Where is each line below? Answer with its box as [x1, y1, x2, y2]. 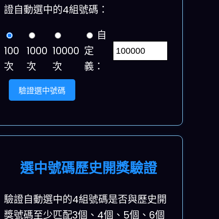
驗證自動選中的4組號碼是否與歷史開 [4, 193, 167, 207]
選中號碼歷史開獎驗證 [20, 159, 157, 178]
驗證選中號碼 [19, 87, 66, 95]
